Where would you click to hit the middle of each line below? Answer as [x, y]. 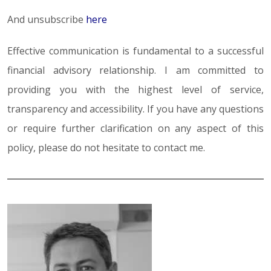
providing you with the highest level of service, [135, 90]
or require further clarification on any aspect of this [135, 129]
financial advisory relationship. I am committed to [135, 70]
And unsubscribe [47, 20]
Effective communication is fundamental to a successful [135, 51]
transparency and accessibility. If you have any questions [135, 109]
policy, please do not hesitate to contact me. [106, 148]
